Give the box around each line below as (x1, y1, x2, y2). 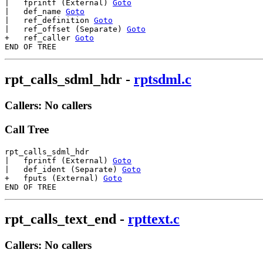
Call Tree (5, 123, 49, 136)
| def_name (5, 7, 66, 16)
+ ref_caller (5, 33, 75, 43)
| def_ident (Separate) (5, 164, 122, 174)
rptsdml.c (134, 72, 191, 87)
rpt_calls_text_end (5, 211, 116, 227)
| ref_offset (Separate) (5, 25, 127, 34)
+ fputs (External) (5, 173, 103, 183)
